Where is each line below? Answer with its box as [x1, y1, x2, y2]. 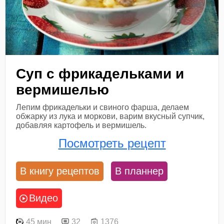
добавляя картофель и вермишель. [16, 120, 147, 129]
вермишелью [16, 81, 109, 97]
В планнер [115, 165, 164, 177]
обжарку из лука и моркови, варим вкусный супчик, [16, 111, 205, 120]
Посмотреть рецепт [58, 136, 166, 150]
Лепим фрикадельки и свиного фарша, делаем [16, 102, 189, 111]
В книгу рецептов [20, 165, 100, 177]
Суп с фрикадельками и [16, 65, 184, 81]
